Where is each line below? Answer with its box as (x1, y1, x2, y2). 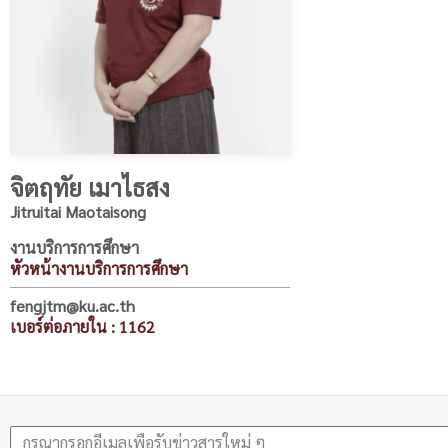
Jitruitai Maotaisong (10, 200, 146, 222)
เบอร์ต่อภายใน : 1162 (10, 315, 155, 337)
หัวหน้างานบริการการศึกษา (10, 257, 188, 279)
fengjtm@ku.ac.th (10, 294, 135, 316)
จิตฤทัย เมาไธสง (10, 170, 170, 203)
